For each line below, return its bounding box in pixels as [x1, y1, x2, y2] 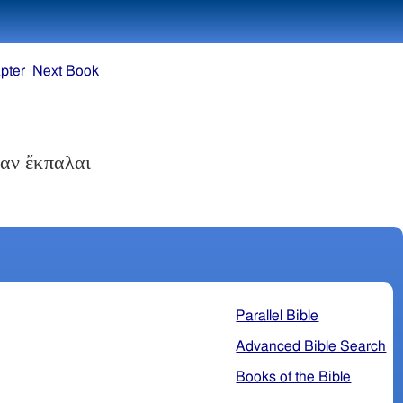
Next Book [32, 64, 100, 79]
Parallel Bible [236, 308, 319, 323]
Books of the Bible [236, 369, 352, 384]
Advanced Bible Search [236, 338, 387, 354]
